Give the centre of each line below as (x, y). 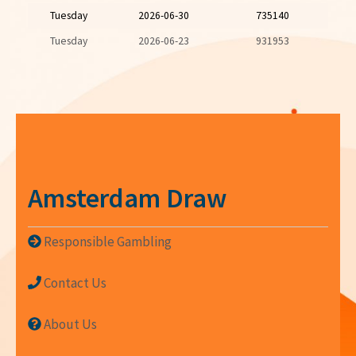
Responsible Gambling (108, 241)
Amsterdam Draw (127, 197)
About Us (70, 324)
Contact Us (75, 282)
